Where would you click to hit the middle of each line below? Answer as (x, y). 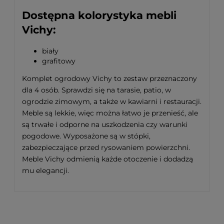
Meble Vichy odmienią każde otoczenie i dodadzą (107, 159)
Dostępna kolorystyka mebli (99, 15)
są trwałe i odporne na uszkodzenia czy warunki (105, 124)
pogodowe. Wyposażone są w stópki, (86, 136)
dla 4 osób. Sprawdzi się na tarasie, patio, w (96, 90)
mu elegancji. (45, 170)
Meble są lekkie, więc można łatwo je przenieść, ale (110, 113)
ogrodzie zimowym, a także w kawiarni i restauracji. (112, 101)
